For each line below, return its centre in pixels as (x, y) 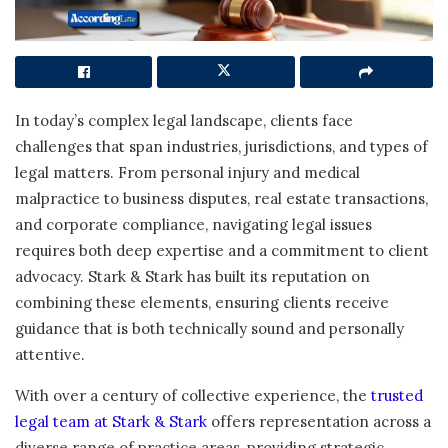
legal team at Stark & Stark (111, 421)
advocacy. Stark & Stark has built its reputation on (192, 276)
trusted (397, 395)
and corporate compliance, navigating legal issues (193, 224)
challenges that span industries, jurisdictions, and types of (221, 146)
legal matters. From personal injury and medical (187, 172)
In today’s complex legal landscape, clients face (184, 120)
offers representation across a (319, 421)
